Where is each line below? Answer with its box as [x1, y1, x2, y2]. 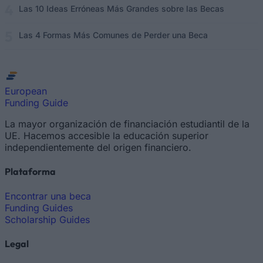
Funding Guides [5, 201, 73, 214]
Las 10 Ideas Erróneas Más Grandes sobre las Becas [19, 4, 224, 14]
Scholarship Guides [5, 213, 90, 225]
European [5, 85, 47, 97]
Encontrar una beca [5, 190, 91, 202]
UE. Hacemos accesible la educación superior [5, 130, 208, 141]
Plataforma [5, 166, 56, 178]
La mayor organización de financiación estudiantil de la [5, 118, 249, 130]
